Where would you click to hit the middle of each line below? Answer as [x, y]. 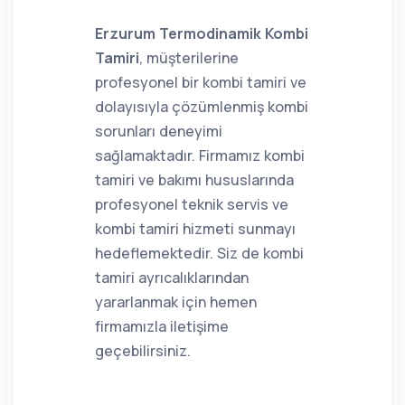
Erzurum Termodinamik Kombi [202, 33]
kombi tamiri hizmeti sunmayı [195, 229]
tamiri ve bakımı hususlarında [194, 180]
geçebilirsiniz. [143, 351]
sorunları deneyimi [159, 131]
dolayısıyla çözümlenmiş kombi [202, 107]
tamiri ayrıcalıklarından [172, 278]
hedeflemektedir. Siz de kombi [199, 253]
